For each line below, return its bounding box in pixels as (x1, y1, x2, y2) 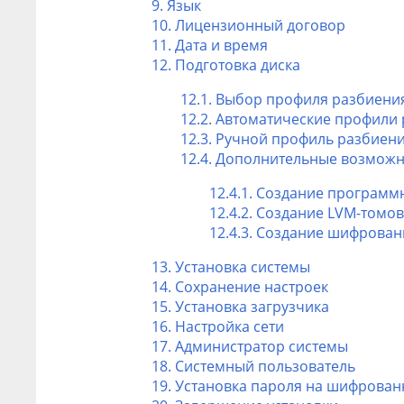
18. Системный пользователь (151, 355, 355, 376)
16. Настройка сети (151, 316, 284, 336)
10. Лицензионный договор (151, 14, 345, 35)
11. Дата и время (151, 34, 268, 55)
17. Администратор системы (151, 335, 348, 356)
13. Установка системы (151, 256, 310, 277)
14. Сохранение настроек (151, 276, 328, 297)
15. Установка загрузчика (151, 296, 329, 317)
